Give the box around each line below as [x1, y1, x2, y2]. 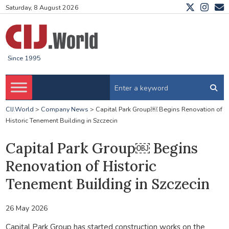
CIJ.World [5, 105, 34, 114]
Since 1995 [7, 54, 41, 63]
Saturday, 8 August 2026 [5, 3, 79, 12]
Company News [40, 105, 88, 114]
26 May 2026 [5, 203, 48, 213]
